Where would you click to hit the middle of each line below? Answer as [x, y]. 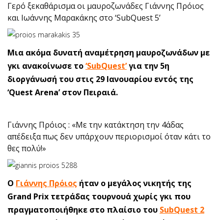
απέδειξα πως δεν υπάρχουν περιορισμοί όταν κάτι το [109, 137]
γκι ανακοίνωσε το [46, 66]
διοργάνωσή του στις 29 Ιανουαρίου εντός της [100, 79]
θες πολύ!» [27, 148]
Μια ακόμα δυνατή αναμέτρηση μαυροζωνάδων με [109, 53]
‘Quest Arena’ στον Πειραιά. [63, 92]
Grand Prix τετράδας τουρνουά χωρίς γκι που [99, 196]
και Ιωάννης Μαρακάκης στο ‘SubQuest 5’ [84, 18]
